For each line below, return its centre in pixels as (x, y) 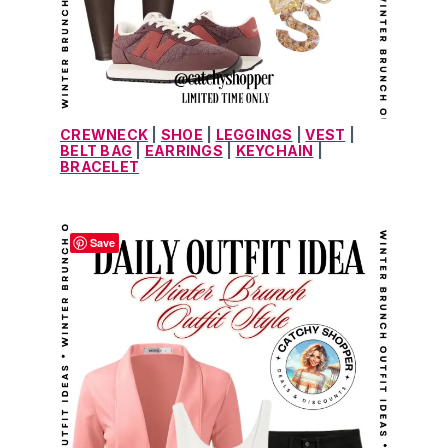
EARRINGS (183, 150)
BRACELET (99, 166)
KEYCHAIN (274, 150)
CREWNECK (104, 134)
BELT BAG (96, 150)
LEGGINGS (254, 134)
